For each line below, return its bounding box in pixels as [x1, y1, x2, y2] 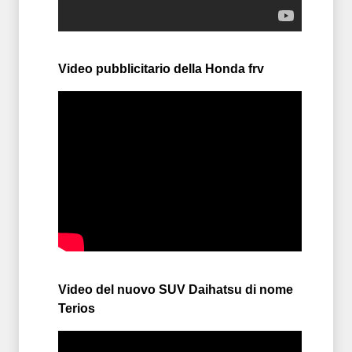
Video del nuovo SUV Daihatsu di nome [58, 282, 293, 296]
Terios [58, 301, 95, 315]
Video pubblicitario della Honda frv [58, 62, 264, 76]
